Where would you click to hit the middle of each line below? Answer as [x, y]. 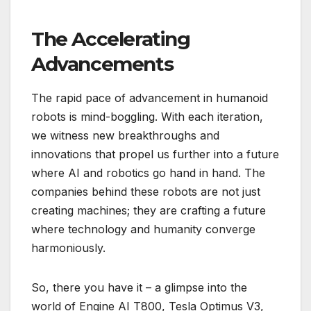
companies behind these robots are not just [146, 192]
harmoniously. [68, 248]
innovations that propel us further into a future [155, 154]
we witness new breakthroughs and [125, 136]
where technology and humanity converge [143, 229]
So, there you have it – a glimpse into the [139, 288]
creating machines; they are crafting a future [149, 211]
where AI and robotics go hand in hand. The [148, 173]
